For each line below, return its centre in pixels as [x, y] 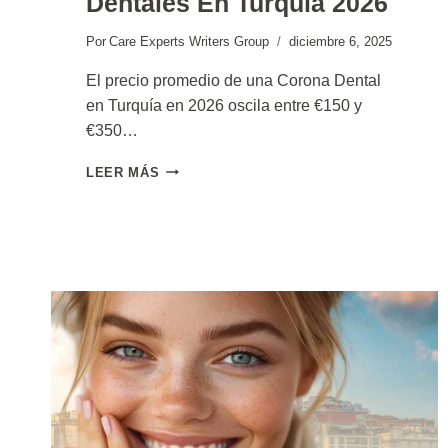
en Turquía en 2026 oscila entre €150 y [224, 105]
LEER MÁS [123, 172]
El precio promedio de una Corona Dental [234, 80]
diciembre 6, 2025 [341, 41]
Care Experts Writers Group [189, 41]
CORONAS [193, 207]
